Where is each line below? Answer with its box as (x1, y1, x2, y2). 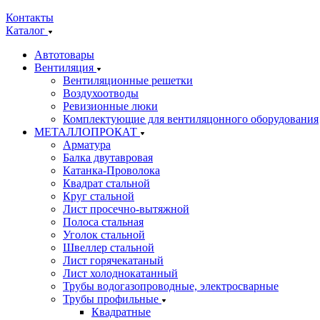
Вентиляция (34, 61, 96, 74)
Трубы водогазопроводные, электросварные (63, 280, 279, 292)
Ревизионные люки (63, 100, 158, 112)
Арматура (63, 139, 111, 151)
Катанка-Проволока (63, 164, 160, 176)
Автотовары (34, 49, 94, 61)
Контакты (6, 11, 54, 24)
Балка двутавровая (63, 151, 153, 164)
